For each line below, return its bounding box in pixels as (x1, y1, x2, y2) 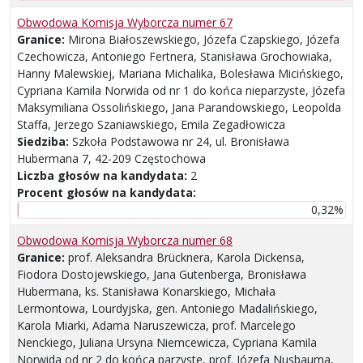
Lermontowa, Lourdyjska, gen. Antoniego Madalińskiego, (17, 301, 318, 317)
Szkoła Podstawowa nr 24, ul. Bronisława (72, 134, 289, 150)
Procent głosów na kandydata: (17, 185, 196, 201)
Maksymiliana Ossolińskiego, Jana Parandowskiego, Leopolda (17, 100, 341, 116)
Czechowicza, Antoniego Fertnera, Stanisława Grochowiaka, (17, 49, 332, 65)
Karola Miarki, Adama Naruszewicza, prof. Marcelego (17, 318, 296, 334)
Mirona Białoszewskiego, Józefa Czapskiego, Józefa (68, 32, 340, 48)
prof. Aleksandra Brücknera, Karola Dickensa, (68, 250, 305, 266)
